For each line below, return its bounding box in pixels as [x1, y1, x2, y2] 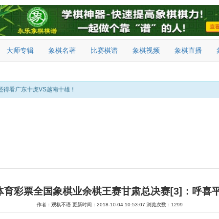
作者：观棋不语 [36, 202, 72, 207]
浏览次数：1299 [146, 202, 183, 207]
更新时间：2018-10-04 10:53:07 [72, 202, 145, 207]
